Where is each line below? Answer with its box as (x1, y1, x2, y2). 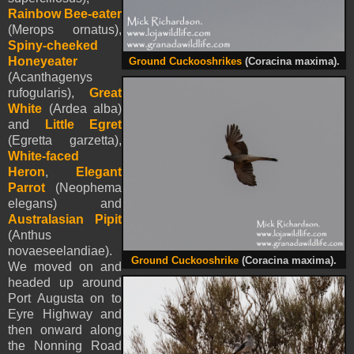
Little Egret (44, 118, 122, 132)
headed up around (8, 276, 122, 290)
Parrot (8, 181, 45, 195)
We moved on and (8, 260, 122, 274)
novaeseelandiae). (8, 244, 112, 258)
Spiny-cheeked (8, 39, 98, 53)
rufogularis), (8, 86, 89, 100)
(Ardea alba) (48, 102, 122, 116)
